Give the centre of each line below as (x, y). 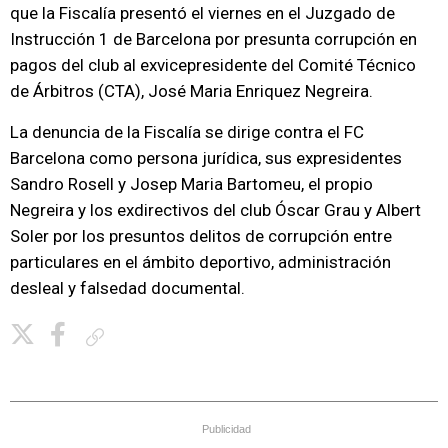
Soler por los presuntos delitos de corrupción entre (201, 236)
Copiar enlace (148, 336)
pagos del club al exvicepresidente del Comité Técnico (213, 65)
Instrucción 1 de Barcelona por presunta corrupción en (213, 39)
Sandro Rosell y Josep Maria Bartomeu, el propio (191, 184)
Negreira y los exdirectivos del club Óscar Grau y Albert (215, 210)
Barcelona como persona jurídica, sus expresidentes (206, 158)
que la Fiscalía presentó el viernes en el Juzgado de (202, 13)
